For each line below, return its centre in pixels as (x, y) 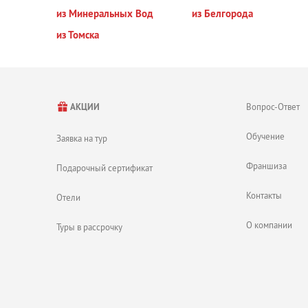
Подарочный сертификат (104, 168)
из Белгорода (222, 13)
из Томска (78, 35)
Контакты (264, 195)
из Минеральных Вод (105, 13)
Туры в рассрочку (89, 227)
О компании (269, 225)
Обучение (265, 136)
